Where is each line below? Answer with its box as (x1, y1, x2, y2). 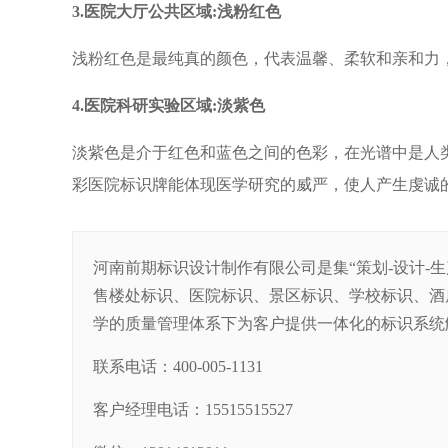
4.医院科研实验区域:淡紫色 (72, 97, 265, 114)
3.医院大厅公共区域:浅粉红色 (72, 3, 281, 20)
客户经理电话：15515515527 (93, 401, 293, 418)
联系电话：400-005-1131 (93, 358, 263, 375)
